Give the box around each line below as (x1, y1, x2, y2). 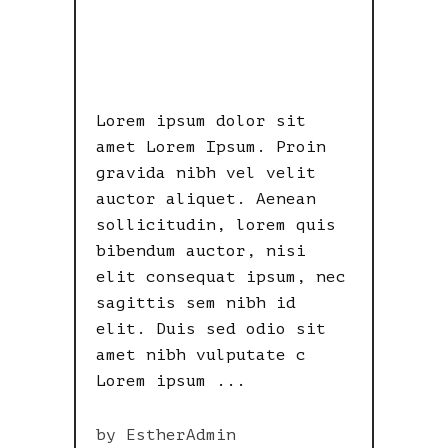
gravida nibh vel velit (96, 163, 316, 182)
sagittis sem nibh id (96, 293, 296, 312)
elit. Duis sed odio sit (96, 319, 326, 338)
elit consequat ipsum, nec (96, 267, 346, 286)
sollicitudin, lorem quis (96, 215, 336, 234)
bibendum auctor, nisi (96, 241, 306, 260)
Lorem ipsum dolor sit (96, 111, 306, 130)
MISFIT (96, 33, 248, 85)
